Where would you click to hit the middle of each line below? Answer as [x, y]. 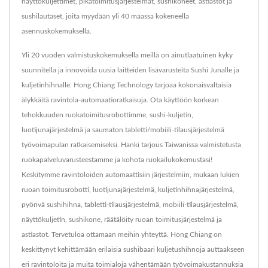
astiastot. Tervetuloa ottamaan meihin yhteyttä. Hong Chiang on [122, 235]
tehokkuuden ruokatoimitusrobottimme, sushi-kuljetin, [107, 115]
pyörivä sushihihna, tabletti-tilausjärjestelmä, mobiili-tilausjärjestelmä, [130, 205]
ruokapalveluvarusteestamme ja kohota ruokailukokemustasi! [117, 160]
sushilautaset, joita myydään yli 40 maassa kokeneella [105, 16]
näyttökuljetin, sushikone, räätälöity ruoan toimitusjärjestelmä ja [122, 220]
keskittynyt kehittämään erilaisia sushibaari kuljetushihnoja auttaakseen [133, 250]
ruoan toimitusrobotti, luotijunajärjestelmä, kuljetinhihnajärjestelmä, [128, 190]
